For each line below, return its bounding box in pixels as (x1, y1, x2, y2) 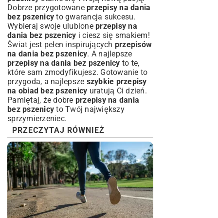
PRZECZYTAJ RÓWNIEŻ (12, 126, 105, 135)
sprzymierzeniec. (7, 114, 67, 124)
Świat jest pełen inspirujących (7, 40, 115, 50)
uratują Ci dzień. (87, 86, 147, 96)
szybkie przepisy (86, 77, 147, 87)
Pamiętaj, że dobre (7, 95, 75, 105)
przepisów (114, 40, 152, 50)
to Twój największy (54, 105, 125, 114)
